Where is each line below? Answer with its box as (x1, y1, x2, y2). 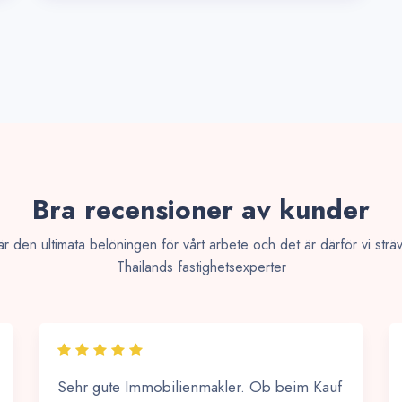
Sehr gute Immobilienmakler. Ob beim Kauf (57, 376, 342, 398)
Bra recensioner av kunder (32, 190, 370, 229)
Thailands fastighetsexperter (116, 257, 286, 277)
